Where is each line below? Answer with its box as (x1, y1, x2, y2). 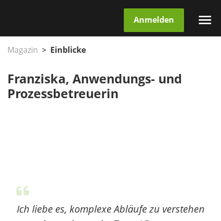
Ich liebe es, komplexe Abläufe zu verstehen (16, 203, 205, 215)
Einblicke (50, 45, 86, 55)
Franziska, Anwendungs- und (7, 72, 182, 86)
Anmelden (134, 15, 174, 25)
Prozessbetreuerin (7, 87, 118, 101)
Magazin (7, 45, 38, 55)
